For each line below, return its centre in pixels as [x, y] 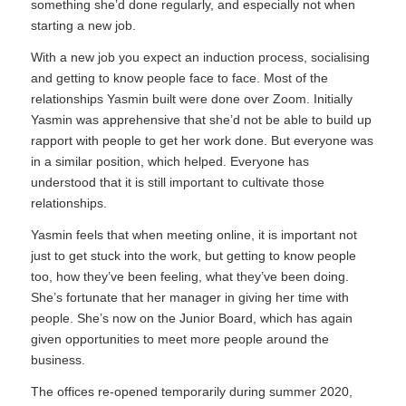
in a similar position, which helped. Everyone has [169, 162]
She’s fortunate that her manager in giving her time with [189, 298]
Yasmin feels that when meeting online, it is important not [193, 235]
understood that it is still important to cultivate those [177, 183]
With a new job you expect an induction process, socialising [200, 58]
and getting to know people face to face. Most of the [179, 78]
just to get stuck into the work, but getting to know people [193, 256]
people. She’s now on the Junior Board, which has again [191, 319]
